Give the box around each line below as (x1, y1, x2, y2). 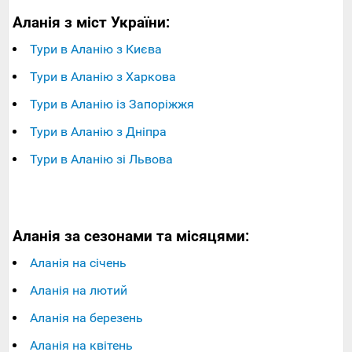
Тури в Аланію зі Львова (30, 152, 173, 167)
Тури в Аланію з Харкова (30, 69, 176, 85)
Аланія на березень (30, 310, 143, 326)
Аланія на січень (30, 255, 126, 271)
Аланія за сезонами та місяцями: (13, 228, 249, 246)
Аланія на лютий (30, 283, 127, 299)
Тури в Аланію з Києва (30, 42, 162, 57)
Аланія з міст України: (13, 14, 170, 32)
